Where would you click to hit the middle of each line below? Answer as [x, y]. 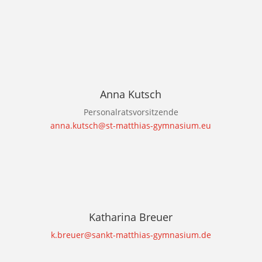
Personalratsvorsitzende [131, 112]
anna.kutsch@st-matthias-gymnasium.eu [131, 126]
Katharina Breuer [131, 217]
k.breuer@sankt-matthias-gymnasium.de [131, 235]
